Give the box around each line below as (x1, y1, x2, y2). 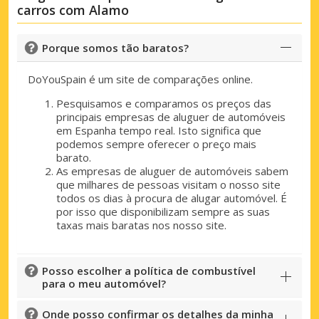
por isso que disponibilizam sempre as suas (56, 204, 270, 219)
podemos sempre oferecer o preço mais (56, 136, 256, 151)
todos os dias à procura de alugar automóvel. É (56, 190, 287, 205)
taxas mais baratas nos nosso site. (56, 217, 226, 232)
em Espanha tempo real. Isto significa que (56, 122, 261, 137)
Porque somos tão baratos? (42, 40, 189, 55)
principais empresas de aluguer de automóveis (56, 109, 286, 124)
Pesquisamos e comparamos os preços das (56, 95, 271, 110)
